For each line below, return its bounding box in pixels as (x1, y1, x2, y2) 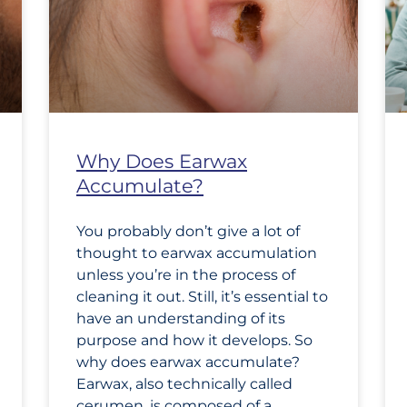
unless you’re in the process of (76, 266, 295, 284)
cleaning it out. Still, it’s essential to (76, 288, 328, 306)
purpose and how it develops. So (76, 332, 313, 350)
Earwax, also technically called (76, 375, 293, 393)
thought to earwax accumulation (76, 244, 317, 263)
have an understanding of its (76, 310, 285, 328)
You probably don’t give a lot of (76, 223, 300, 241)
